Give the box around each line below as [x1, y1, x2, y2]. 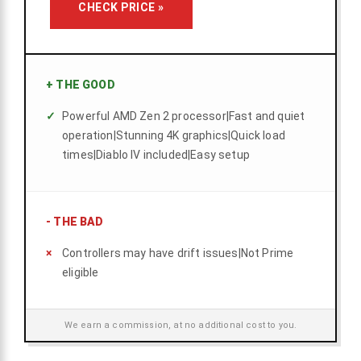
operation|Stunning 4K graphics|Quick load [62, 128, 285, 142]
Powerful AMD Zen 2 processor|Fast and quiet [62, 109, 305, 122]
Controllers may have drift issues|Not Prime [62, 246, 294, 259]
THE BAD [51, 214, 104, 228]
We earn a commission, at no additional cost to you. [64, 319, 297, 330]
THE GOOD [53, 77, 115, 91]
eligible [62, 265, 99, 279]
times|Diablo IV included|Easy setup [62, 147, 250, 161]
